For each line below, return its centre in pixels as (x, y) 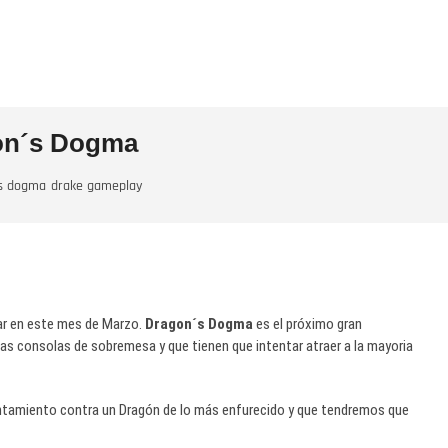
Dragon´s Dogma (197, 324)
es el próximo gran (307, 324)
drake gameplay (96, 186)
